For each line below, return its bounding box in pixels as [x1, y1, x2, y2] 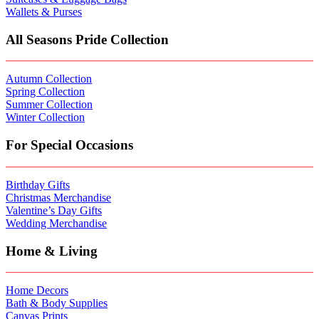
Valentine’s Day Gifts [6, 204, 102, 216]
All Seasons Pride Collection [6, 31, 169, 47]
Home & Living [6, 243, 98, 258]
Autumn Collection [6, 73, 92, 85]
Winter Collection [6, 111, 85, 124]
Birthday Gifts [6, 178, 70, 191]
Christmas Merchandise [6, 191, 111, 204]
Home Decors [6, 284, 68, 297]
